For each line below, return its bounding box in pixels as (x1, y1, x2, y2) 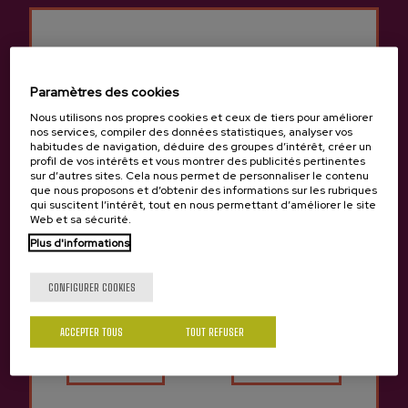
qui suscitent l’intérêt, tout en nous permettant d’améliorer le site (30, 197, 377, 212)
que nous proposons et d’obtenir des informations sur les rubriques (30, 182, 378, 198)
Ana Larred (165, 330, 243, 351)
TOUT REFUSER (185, 324, 244, 339)
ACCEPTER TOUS (60, 324, 124, 339)
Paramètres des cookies (30, 83, 180, 100)
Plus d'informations (30, 235, 130, 250)
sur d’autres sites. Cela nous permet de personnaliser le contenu (30, 168, 370, 183)
